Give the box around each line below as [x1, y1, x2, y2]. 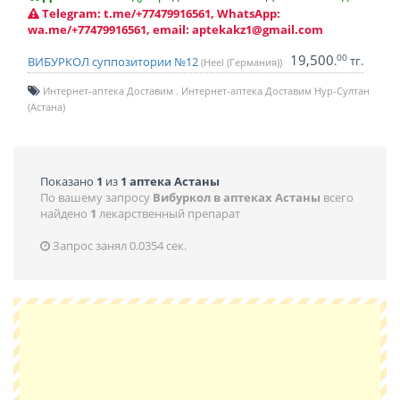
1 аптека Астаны [121, 173, 220, 189]
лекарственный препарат [96, 205, 240, 221]
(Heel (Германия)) [201, 55, 282, 69]
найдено [40, 205, 90, 221]
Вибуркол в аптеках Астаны [153, 189, 321, 205]
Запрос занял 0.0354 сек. [50, 237, 187, 254]
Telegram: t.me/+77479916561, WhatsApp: [42, 5, 280, 21]
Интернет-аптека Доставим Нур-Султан [181, 84, 370, 97]
